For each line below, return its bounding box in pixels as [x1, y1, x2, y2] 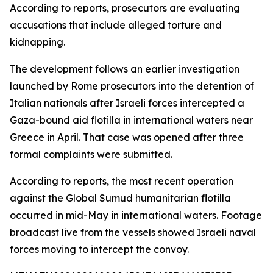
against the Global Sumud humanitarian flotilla [10, 192, 231, 204]
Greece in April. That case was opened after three [10, 131, 244, 143]
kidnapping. [10, 36, 65, 48]
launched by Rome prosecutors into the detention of [10, 80, 254, 92]
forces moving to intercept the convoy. [10, 243, 189, 255]
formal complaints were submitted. [10, 148, 172, 160]
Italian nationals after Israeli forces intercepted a [10, 97, 244, 109]
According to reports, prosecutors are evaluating [10, 2, 240, 14]
